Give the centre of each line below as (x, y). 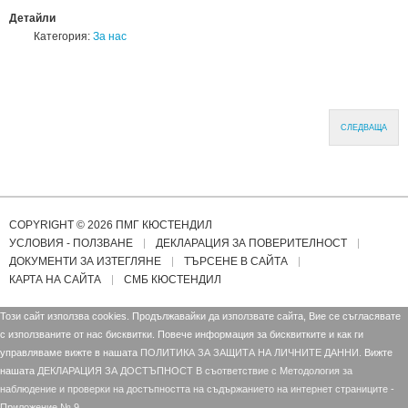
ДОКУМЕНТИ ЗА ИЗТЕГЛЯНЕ (85, 261)
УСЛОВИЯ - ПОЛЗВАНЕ (71, 243)
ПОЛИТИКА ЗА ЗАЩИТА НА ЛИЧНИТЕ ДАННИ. (251, 352)
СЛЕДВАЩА (364, 127)
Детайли (32, 18)
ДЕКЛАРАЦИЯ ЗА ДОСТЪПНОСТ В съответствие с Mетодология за (195, 371)
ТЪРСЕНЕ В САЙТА (236, 261)
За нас (110, 36)
